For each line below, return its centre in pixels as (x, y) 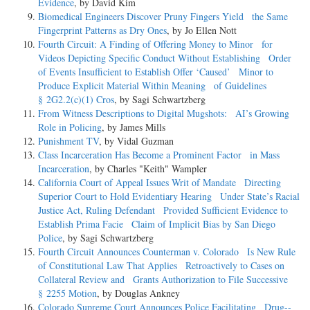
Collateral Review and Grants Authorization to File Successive (163, 280)
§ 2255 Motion (67, 293)
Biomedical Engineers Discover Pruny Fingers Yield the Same (163, 17)
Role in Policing (70, 127)
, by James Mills (134, 127)
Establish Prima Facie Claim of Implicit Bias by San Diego (157, 224)
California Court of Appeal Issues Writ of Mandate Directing (159, 183)
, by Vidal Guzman (136, 141)
